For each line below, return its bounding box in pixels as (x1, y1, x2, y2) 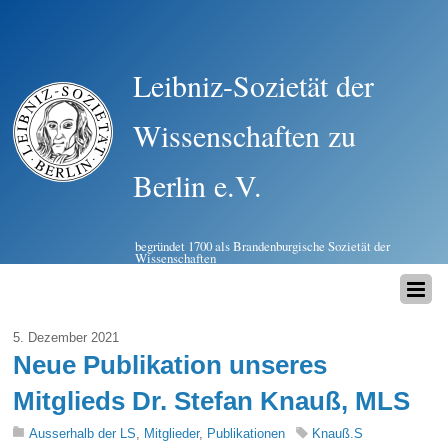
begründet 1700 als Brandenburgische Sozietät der (135, 237, 391, 255)
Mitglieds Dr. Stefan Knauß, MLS (13, 386, 411, 417)
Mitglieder (144, 426, 200, 442)
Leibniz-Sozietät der (133, 65, 375, 105)
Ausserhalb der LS (29, 426, 137, 442)
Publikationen (207, 426, 286, 442)
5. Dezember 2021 (13, 330, 120, 346)
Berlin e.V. (133, 165, 263, 205)
